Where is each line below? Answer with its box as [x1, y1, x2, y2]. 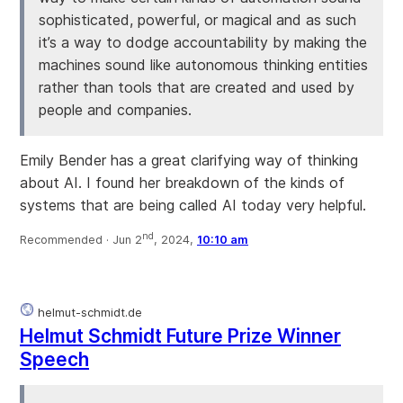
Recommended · [20, 232, 112, 246]
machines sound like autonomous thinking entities [39, 55, 368, 74]
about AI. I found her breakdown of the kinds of [20, 173, 345, 192]
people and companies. [39, 100, 192, 119]
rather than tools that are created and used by [39, 77, 354, 96]
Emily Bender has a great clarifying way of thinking [20, 150, 358, 169]
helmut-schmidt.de [34, 305, 142, 319]
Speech [20, 347, 89, 371]
